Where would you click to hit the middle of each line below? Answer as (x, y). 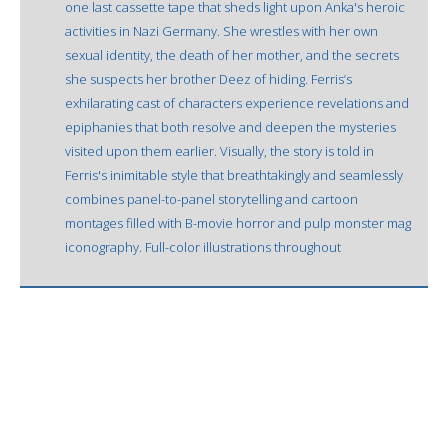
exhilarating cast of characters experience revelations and (237, 102)
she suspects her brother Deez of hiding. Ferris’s (208, 78)
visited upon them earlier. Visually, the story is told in (219, 150)
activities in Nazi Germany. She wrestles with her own (221, 30)
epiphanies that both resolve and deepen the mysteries (230, 126)
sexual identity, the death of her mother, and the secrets (232, 54)
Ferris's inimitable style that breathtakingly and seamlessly (234, 174)
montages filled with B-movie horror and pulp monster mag (238, 222)
